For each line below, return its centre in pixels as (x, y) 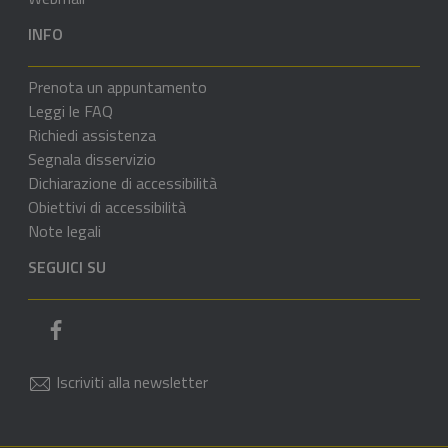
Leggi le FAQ (70, 111)
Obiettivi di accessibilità (107, 207)
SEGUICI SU (67, 267)
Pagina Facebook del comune (164, 327)
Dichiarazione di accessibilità (122, 183)
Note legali (64, 231)
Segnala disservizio (92, 159)
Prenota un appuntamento (117, 87)
